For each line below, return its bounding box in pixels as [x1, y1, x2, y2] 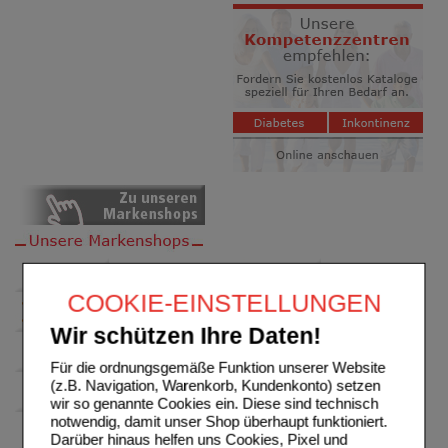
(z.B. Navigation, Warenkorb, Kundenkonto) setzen [50, 376, 381, 394]
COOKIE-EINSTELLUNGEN [67, 288, 381, 317]
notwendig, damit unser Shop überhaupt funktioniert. [50, 412, 388, 430]
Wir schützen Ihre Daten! [50, 323, 322, 349]
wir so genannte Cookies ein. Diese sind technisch [50, 394, 379, 412]
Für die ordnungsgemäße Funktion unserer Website [50, 358, 386, 376]
